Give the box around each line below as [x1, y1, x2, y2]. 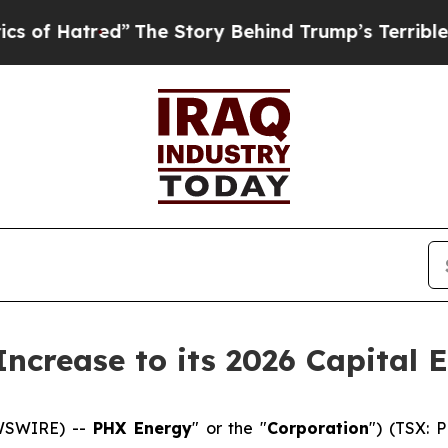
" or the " [191, 418, 268, 438]
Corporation [267, 418, 370, 438]
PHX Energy [92, 418, 192, 438]
